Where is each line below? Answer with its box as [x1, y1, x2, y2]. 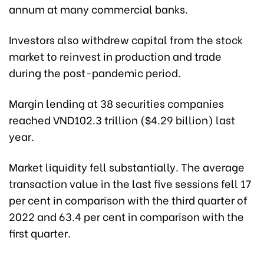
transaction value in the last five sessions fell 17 [9, 175, 251, 192]
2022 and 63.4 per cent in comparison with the [9, 208, 244, 225]
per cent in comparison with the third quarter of [9, 192, 247, 208]
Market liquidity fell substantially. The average [9, 159, 245, 175]
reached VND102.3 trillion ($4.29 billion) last [9, 111, 235, 128]
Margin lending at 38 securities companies [9, 95, 224, 111]
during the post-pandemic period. [9, 64, 181, 81]
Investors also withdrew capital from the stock [9, 31, 243, 48]
